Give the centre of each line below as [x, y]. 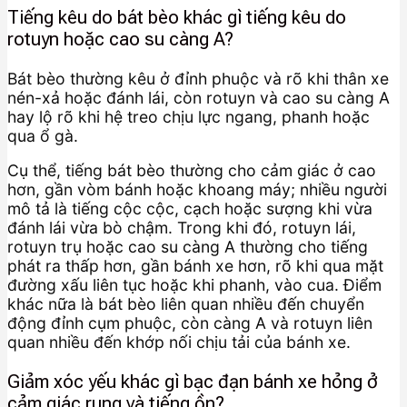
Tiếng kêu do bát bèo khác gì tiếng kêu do [177, 17]
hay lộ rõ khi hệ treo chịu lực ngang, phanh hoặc [189, 116]
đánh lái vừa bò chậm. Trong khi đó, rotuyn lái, [182, 228]
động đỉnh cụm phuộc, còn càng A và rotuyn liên [190, 323]
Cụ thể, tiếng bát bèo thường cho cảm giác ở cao [192, 171]
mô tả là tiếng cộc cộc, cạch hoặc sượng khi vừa [190, 209]
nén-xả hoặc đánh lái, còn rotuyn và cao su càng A [199, 97]
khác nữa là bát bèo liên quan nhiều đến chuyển [186, 304]
